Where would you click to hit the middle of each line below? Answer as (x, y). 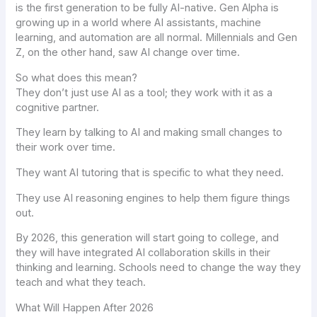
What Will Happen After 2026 (85, 307)
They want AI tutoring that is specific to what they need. (150, 172)
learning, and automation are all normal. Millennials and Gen (157, 38)
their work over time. (66, 148)
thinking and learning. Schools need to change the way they (158, 268)
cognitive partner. (58, 107)
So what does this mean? (77, 77)
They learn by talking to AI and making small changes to (149, 133)
